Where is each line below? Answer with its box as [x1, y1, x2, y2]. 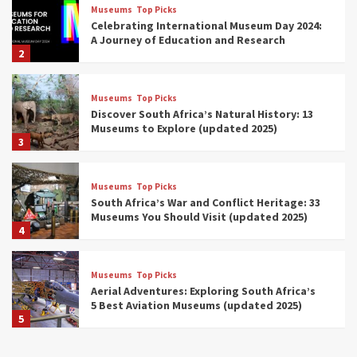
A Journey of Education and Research [90, 32, 285, 47]
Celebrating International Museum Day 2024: [90, 18, 322, 33]
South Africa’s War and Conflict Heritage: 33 [90, 194, 320, 210]
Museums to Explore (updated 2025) [90, 120, 277, 135]
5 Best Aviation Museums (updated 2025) [90, 297, 302, 312]
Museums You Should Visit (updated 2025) [90, 209, 308, 224]
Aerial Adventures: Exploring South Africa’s [90, 283, 316, 298]
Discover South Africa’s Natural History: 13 [90, 106, 313, 121]
